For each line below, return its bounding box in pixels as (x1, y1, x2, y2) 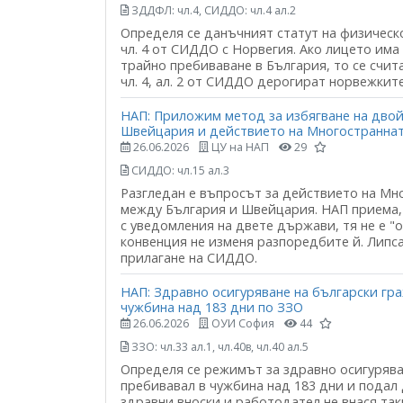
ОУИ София (209, 316, 274, 332)
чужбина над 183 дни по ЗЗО (121, 299, 303, 317)
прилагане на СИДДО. (121, 249, 257, 267)
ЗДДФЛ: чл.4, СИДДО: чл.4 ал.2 (129, 3, 296, 19)
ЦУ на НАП (209, 139, 269, 156)
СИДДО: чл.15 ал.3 (129, 163, 229, 179)
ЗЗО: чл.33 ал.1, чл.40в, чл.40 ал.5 (129, 339, 309, 355)
